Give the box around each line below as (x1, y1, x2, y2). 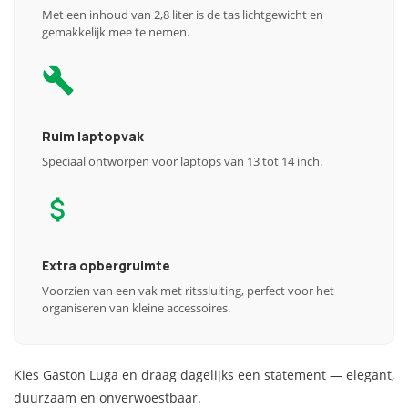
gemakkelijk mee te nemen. (42, 24, 189, 40)
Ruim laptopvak (42, 127, 144, 145)
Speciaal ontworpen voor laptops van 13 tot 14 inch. (42, 153, 322, 169)
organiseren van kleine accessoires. (42, 300, 230, 316)
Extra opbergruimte (42, 257, 170, 274)
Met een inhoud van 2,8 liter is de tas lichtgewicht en (42, 6, 323, 23)
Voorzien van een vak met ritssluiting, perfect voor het (42, 282, 334, 299)
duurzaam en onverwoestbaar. (14, 389, 201, 406)
